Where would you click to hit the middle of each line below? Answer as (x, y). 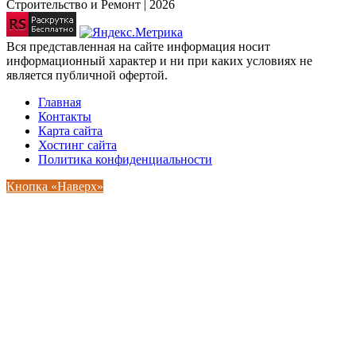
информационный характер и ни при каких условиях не (159, 61)
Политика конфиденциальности (125, 160)
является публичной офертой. (87, 75)
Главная (60, 103)
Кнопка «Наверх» (55, 187)
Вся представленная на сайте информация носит (138, 47)
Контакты (65, 117)
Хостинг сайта (77, 145)
